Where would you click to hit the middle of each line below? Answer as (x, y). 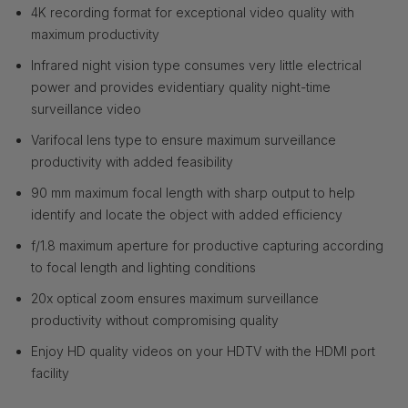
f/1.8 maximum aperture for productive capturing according (207, 246)
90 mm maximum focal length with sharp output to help (193, 193)
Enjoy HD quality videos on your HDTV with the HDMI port (203, 352)
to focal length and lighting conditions (143, 268)
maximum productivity (95, 35)
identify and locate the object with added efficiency (186, 215)
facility (50, 373)
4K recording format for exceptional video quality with (192, 13)
